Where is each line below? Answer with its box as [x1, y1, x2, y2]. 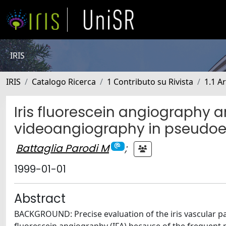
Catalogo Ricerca [32, 76, 96, 87]
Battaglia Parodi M [16, 141, 109, 155]
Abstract [14, 190, 66, 207]
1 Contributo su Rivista [107, 76, 193, 87]
